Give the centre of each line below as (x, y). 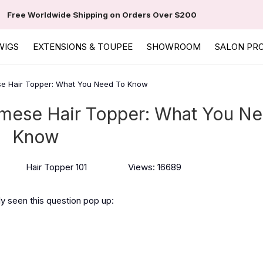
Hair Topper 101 (56, 167)
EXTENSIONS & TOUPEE (83, 47)
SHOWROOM (174, 47)
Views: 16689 (155, 167)
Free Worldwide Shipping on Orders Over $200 (102, 15)
